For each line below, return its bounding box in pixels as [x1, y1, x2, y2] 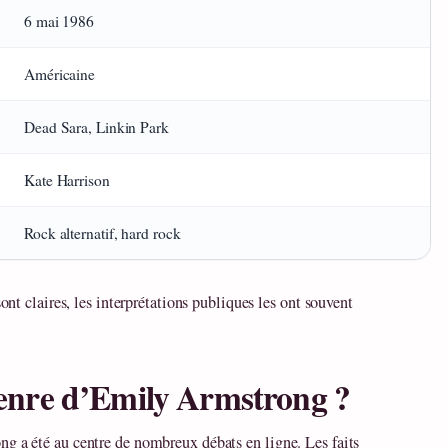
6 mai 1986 [24, 11, 94, 32]
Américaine [24, 64, 95, 85]
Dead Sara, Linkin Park [24, 117, 169, 138]
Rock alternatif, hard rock [24, 223, 181, 244]
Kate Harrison [24, 170, 110, 191]
